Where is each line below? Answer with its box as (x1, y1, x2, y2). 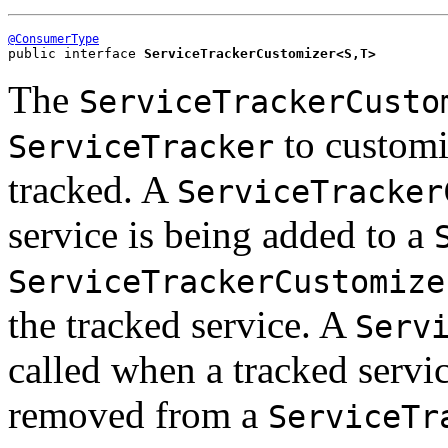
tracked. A (8, 167, 177, 211)
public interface (8, 45, 144, 61)
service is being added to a (8, 212, 434, 256)
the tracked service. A (8, 302, 355, 346)
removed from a (8, 392, 268, 436)
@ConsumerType (8, 31, 99, 46)
